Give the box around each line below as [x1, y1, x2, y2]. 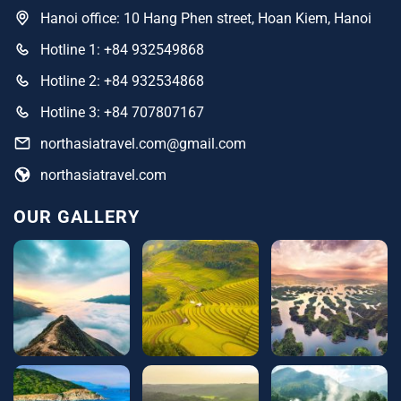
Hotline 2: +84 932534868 [40, 73, 204, 90]
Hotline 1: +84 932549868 [40, 41, 204, 59]
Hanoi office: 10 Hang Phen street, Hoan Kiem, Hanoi [40, 10, 371, 28]
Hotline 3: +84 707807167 [40, 104, 204, 122]
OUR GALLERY [13, 206, 140, 228]
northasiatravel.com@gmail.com [40, 135, 246, 153]
